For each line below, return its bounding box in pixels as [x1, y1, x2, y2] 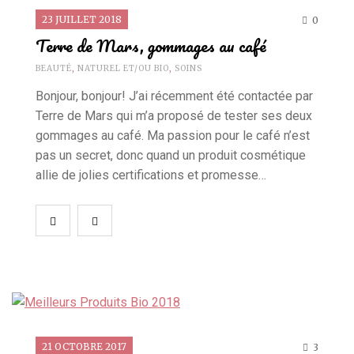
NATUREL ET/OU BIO [77, 62, 169, 73]
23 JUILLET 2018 [42, 13, 122, 25]
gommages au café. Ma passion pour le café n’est [36, 127, 310, 143]
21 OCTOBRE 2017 [42, 340, 126, 352]
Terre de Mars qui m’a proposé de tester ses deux [36, 107, 312, 123]
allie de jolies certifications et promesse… [36, 167, 266, 183]
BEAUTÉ [36, 62, 72, 73]
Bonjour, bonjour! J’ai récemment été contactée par [36, 88, 313, 104]
